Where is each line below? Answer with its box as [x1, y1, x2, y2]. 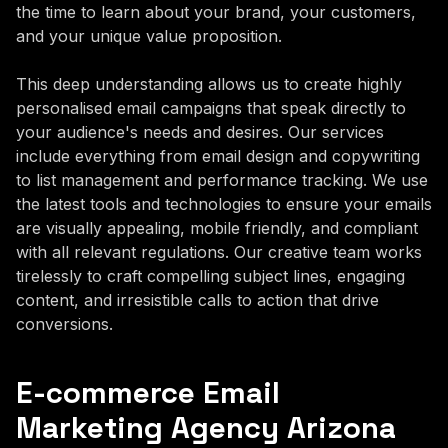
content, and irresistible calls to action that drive [16, 289, 379, 310]
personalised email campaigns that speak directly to [16, 97, 406, 118]
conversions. [16, 313, 113, 334]
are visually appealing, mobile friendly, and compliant [16, 217, 418, 238]
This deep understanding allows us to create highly [16, 73, 402, 94]
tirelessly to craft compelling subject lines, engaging [16, 265, 405, 286]
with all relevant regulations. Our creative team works [16, 241, 422, 262]
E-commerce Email [16, 373, 280, 412]
